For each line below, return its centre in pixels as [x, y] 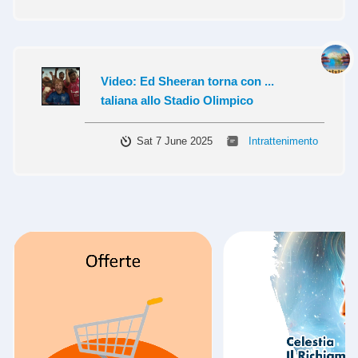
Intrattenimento [283, 141]
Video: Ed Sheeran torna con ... [187, 82]
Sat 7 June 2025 [175, 141]
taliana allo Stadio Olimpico [177, 101]
